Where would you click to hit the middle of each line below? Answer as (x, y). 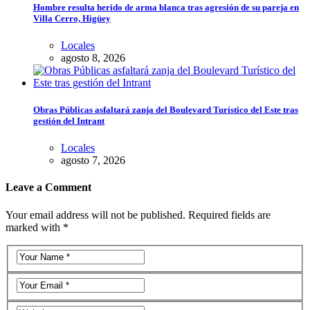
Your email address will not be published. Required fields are (138, 215)
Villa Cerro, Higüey (72, 18)
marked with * (37, 227)
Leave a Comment (48, 188)
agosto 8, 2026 (93, 57)
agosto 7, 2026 (93, 161)
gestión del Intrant (69, 120)
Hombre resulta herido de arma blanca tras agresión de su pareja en (166, 7)
